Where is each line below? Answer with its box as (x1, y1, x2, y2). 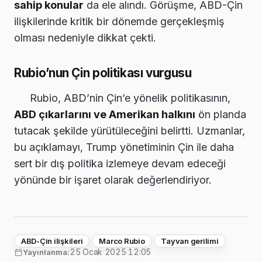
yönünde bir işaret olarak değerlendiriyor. (14, 174, 212, 187)
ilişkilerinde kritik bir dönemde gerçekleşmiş (14, 15, 225, 28)
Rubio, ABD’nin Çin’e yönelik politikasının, (30, 92, 230, 105)
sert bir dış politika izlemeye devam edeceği (14, 157, 226, 170)
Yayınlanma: (23, 247, 70, 257)
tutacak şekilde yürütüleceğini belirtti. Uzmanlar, (14, 125, 245, 137)
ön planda (195, 108, 246, 121)
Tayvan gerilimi (161, 236, 219, 246)
